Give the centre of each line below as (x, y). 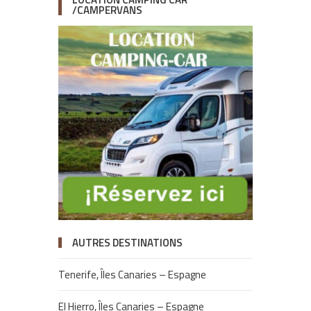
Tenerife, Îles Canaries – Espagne (132, 275)
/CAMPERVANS (107, 10)
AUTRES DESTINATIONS (127, 243)
